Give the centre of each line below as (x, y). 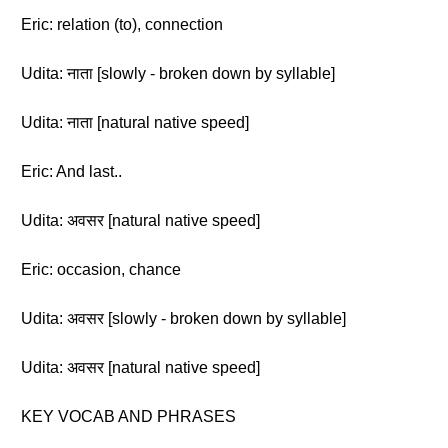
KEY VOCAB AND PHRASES (128, 416)
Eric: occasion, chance (101, 269)
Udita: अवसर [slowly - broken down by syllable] (183, 318)
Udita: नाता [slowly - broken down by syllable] (178, 73)
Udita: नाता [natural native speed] (135, 122)
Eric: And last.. (71, 171)
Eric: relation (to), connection (122, 24)
